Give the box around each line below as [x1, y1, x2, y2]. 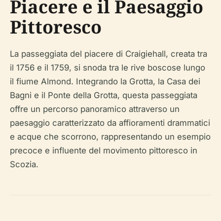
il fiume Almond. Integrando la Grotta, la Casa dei [10, 76, 200, 86]
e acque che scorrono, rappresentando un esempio [10, 132, 211, 142]
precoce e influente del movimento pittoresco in [10, 146, 197, 155]
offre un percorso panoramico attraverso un [10, 104, 180, 114]
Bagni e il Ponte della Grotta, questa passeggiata [10, 90, 197, 100]
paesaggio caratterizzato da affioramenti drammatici [10, 118, 210, 128]
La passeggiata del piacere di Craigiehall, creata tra [10, 49, 207, 59]
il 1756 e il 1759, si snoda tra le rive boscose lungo [10, 63, 205, 73]
